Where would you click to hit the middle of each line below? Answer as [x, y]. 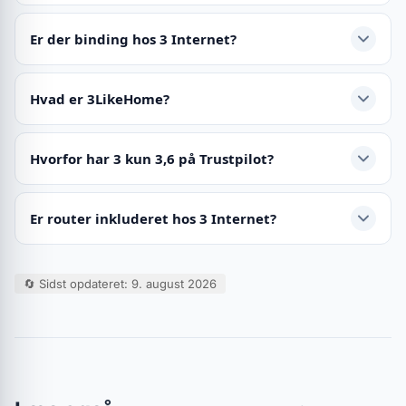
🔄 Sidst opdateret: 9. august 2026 [120, 284]
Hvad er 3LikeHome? [100, 98]
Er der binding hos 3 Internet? [133, 39]
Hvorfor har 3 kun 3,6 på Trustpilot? [152, 158]
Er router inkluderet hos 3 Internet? [153, 218]
